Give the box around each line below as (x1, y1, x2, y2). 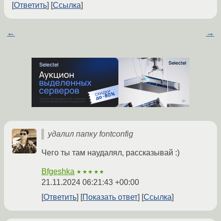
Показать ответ (82, 193, 138, 202)
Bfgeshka (41, 167, 74, 176)
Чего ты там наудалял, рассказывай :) (41, 148, 180, 157)
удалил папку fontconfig (48, 130, 133, 139)
